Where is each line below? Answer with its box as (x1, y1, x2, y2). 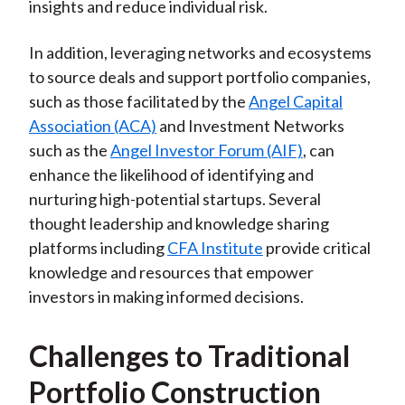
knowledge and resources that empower (28, 262, 314, 283)
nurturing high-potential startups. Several (28, 189, 321, 210)
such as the (28, 140, 110, 161)
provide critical (262, 238, 371, 259)
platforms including (28, 238, 167, 259)
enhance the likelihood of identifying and (28, 165, 314, 185)
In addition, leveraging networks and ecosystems (28, 42, 372, 63)
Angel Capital (248, 91, 343, 112)
